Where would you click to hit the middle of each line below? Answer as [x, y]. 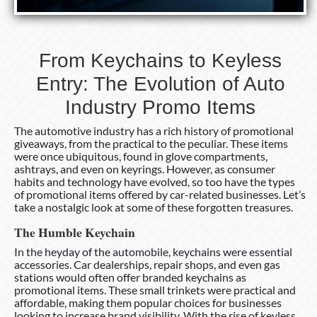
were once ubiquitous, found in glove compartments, [141, 156]
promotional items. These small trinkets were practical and [155, 289]
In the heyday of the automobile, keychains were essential [153, 251]
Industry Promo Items [160, 107]
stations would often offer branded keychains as [130, 277]
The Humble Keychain [75, 232]
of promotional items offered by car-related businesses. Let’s [160, 194]
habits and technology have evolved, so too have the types [155, 181]
